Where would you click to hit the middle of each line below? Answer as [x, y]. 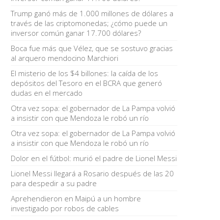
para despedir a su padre [54, 183]
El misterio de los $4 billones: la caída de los [84, 73]
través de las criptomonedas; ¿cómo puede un [89, 23]
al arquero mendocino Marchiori [64, 58]
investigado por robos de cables [65, 208]
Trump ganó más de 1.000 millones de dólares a [92, 13]
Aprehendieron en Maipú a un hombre [76, 198]
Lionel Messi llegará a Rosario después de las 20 [92, 173]
